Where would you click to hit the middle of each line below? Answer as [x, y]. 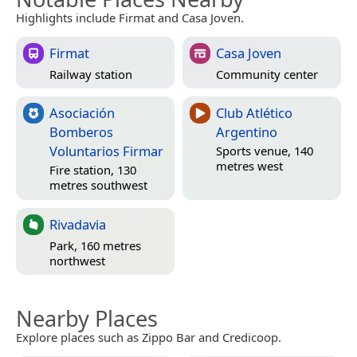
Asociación [82, 113]
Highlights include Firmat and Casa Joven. [130, 18]
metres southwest [98, 184]
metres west [249, 165]
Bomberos [81, 132]
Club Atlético [254, 113]
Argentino [247, 132]
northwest [77, 260]
